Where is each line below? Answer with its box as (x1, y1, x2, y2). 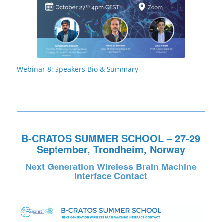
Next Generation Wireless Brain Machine (25, 160, 197, 173)
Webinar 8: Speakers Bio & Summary (16, 64, 138, 74)
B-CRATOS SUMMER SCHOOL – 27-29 (21, 130, 201, 145)
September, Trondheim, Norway (36, 141, 185, 156)
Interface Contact (74, 169, 148, 183)
